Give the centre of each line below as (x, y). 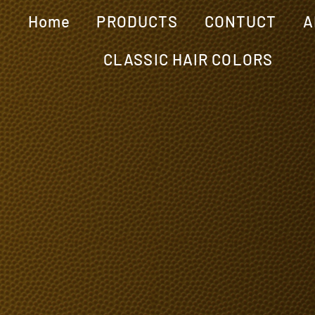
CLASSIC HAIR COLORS (188, 59)
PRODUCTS (137, 21)
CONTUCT (240, 21)
